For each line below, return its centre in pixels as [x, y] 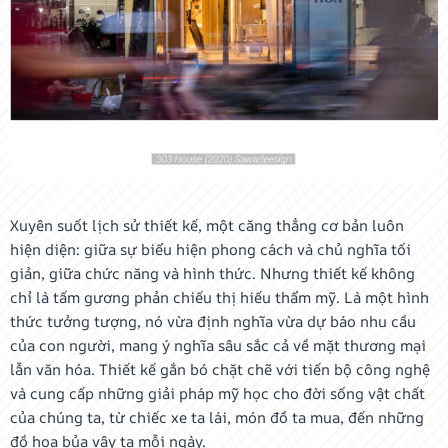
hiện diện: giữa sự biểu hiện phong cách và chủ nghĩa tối [210, 249]
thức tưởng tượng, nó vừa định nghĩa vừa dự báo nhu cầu [213, 321]
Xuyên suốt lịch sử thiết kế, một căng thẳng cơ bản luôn [207, 225]
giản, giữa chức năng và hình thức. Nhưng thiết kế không [212, 273]
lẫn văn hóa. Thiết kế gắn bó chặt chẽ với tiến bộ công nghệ [220, 369]
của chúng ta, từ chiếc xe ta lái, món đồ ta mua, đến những [217, 417]
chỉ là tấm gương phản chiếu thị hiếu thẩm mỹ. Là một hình [219, 297]
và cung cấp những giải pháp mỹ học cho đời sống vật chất [217, 393]
